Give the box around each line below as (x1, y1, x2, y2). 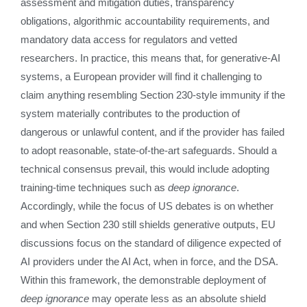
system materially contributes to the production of (21, 108, 240, 119)
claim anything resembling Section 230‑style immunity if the (21, 89, 285, 101)
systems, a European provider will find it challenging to (21, 71, 262, 82)
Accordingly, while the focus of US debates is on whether (21, 200, 273, 212)
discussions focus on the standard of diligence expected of (21, 237, 281, 249)
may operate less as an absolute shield (89, 293, 266, 304)
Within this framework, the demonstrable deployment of (21, 274, 266, 286)
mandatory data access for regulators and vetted (21, 34, 237, 45)
